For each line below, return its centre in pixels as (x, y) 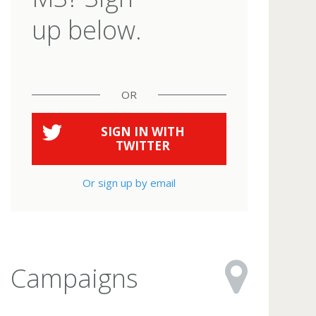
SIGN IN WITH (142, 131)
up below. (87, 30)
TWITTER (142, 145)
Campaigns (75, 278)
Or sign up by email (129, 182)
